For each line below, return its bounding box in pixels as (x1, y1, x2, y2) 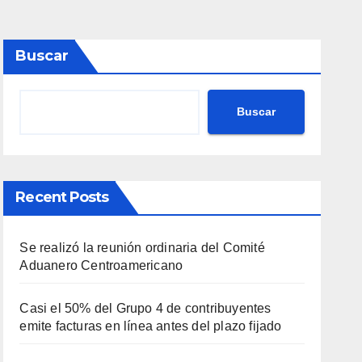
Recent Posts (15, 187, 109, 206)
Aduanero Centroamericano (19, 258, 183, 272)
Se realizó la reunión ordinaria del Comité (19, 240, 265, 255)
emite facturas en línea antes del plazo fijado (19, 318, 282, 333)
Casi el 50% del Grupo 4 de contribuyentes (19, 301, 271, 315)
